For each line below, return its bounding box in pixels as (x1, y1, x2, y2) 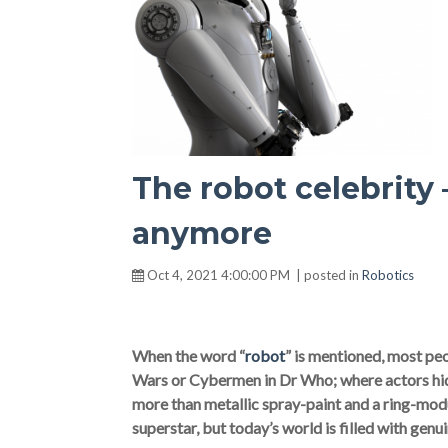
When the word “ (132, 346, 245, 365)
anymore (132, 215, 272, 252)
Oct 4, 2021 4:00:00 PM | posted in (144, 267, 362, 283)
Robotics (362, 267, 414, 283)
